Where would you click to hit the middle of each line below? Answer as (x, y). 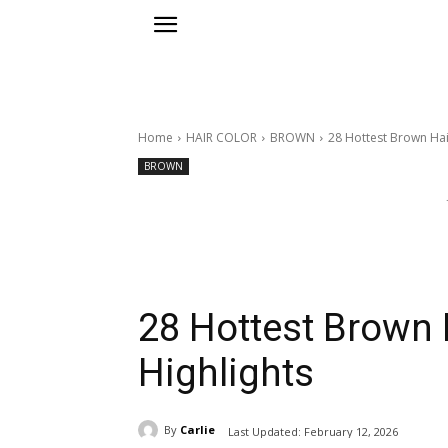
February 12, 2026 (351, 431)
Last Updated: (264, 431)
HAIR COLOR (221, 138)
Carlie (197, 430)
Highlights (226, 373)
